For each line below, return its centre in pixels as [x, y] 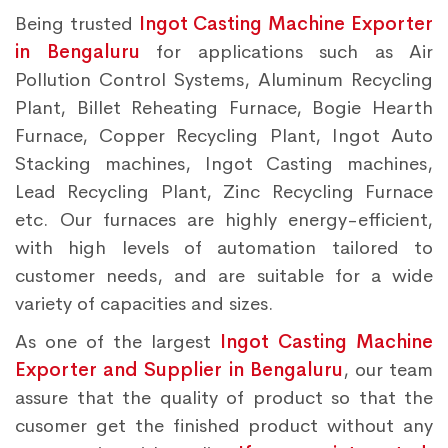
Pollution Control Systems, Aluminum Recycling [224, 80]
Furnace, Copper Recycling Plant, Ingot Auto [224, 136]
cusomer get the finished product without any [224, 426]
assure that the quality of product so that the [224, 398]
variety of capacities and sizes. [144, 304]
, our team [388, 370]
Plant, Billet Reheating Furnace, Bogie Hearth [224, 108]
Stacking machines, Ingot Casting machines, [224, 164]
